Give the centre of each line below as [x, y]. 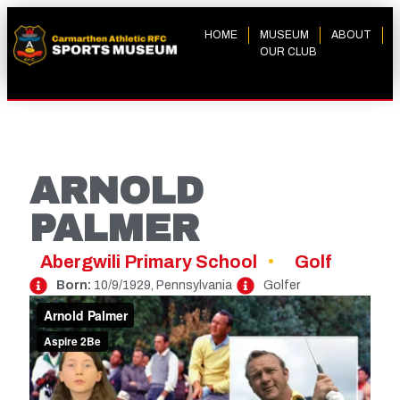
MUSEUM [284, 35]
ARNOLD [117, 191]
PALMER [114, 229]
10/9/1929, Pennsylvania [162, 285]
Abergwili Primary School [149, 262]
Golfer [282, 285]
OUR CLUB [288, 52]
